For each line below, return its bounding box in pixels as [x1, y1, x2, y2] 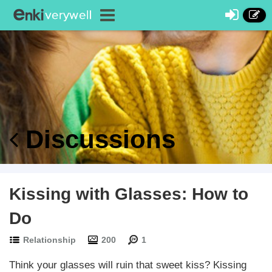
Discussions [18, 125, 175, 154]
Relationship [23, 235, 76, 245]
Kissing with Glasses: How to [9, 185, 248, 203]
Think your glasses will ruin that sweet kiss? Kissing [9, 259, 246, 271]
